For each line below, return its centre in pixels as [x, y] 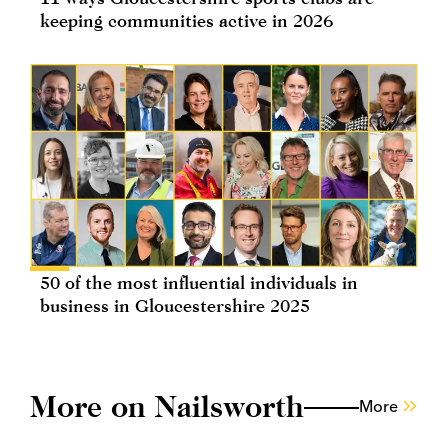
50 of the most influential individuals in [199, 282]
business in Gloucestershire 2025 [175, 305]
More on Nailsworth [167, 405]
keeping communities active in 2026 [186, 20]
